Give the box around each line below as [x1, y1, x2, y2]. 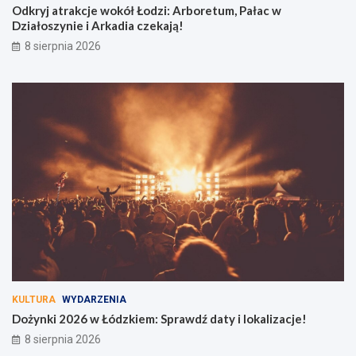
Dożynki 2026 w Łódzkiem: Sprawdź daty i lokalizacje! [12, 311, 307, 327]
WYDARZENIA [62, 294, 126, 306]
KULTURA [12, 294, 56, 306]
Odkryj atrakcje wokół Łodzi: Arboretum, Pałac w [12, 2, 281, 17]
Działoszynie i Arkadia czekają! [12, 17, 184, 33]
